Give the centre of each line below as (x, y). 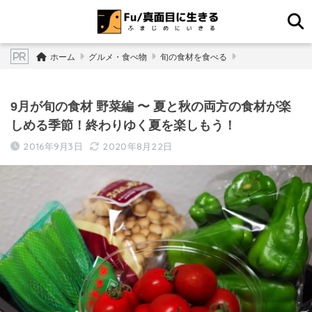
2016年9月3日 (53, 146)
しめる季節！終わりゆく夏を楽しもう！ (123, 125)
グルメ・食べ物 (117, 57)
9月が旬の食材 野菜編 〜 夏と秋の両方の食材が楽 (151, 106)
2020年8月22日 (138, 146)
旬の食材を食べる (193, 57)
